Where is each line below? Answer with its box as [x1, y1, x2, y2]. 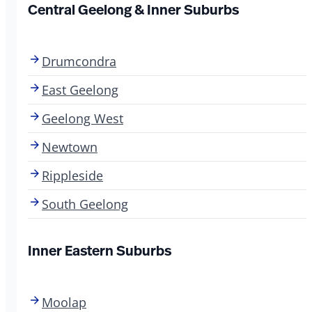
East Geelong [42, 81, 118, 98]
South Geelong [42, 195, 128, 212]
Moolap [42, 293, 86, 311]
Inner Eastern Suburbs [28, 240, 171, 260]
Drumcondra [42, 52, 116, 70]
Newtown [42, 138, 97, 155]
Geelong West [42, 109, 123, 127]
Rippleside [42, 166, 103, 184]
